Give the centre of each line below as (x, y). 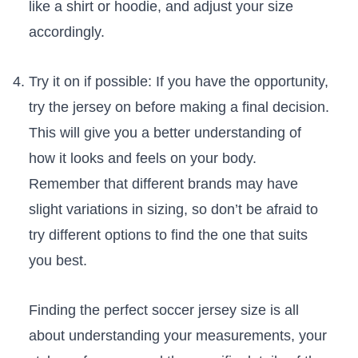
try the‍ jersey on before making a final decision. (179, 107)
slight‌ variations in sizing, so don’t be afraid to (173, 210)
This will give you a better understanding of (165, 133)
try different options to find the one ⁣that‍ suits (168, 235)
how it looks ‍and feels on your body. (142, 159)
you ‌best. (58, 261)
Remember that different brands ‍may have (163, 184)
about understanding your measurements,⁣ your (177, 336)
